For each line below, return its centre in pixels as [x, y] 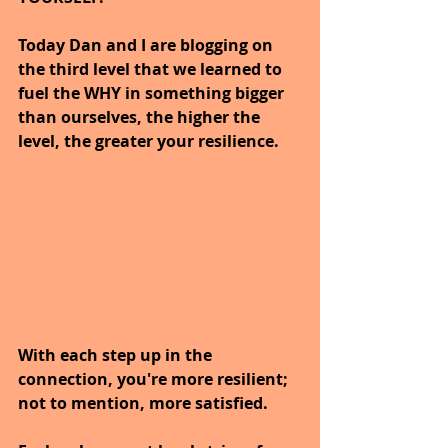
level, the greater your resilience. [148, 141]
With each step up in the [117, 355]
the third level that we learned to [152, 69]
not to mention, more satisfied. [145, 403]
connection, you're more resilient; [155, 379]
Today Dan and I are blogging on [147, 45]
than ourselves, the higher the [141, 117]
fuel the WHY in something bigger [153, 93]
